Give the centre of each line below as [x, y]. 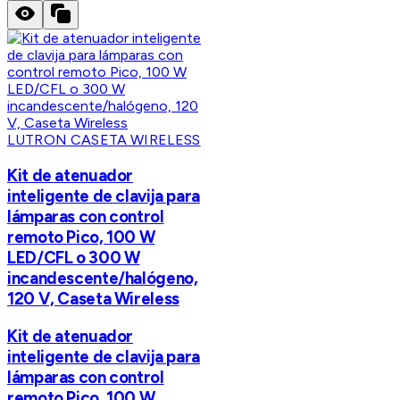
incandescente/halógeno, [103, 278]
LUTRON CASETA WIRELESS [104, 140]
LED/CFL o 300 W [74, 257]
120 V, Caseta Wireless [93, 298]
